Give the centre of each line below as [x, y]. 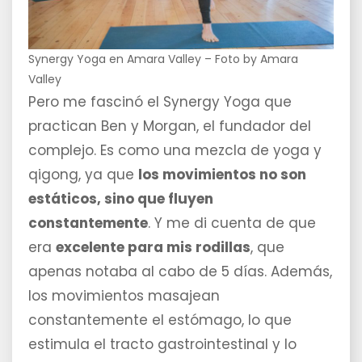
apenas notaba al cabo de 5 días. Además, [180, 272]
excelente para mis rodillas [153, 248]
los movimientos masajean [124, 296]
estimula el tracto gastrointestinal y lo [162, 345]
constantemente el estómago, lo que [160, 320]
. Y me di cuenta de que [232, 223]
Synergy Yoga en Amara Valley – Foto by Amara [163, 59]
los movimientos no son [222, 175]
